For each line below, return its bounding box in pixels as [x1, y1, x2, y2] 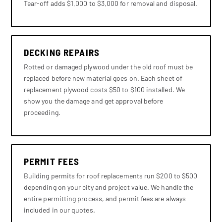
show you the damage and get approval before [23, 96, 164, 105]
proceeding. [23, 108, 60, 116]
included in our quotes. [23, 205, 95, 214]
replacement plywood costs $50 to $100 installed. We [23, 85, 185, 94]
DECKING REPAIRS [23, 46, 100, 58]
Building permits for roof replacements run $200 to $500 [23, 171, 198, 180]
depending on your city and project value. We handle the [23, 182, 194, 191]
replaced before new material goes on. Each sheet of [23, 73, 182, 82]
